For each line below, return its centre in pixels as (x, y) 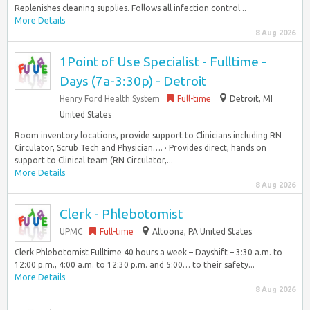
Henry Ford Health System (110, 99)
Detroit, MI (251, 99)
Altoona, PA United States (202, 231)
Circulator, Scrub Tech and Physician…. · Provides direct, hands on (140, 148)
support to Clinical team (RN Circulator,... (94, 160)
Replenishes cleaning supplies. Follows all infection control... (130, 8)
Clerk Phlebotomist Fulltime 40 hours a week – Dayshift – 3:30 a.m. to (148, 252)
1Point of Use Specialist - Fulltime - (163, 62)
